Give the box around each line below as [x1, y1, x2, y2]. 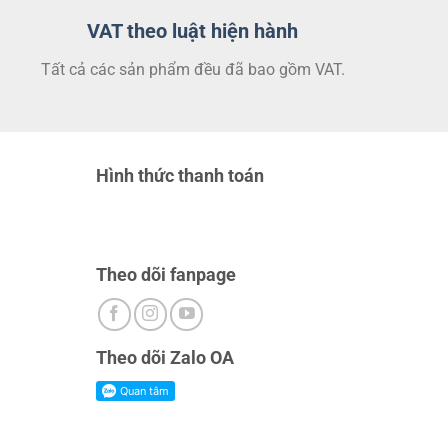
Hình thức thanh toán [96, 164, 265, 186]
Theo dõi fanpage [96, 263, 237, 285]
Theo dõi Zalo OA [96, 346, 235, 368]
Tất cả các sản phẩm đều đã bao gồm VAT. [40, 59, 345, 79]
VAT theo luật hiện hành [87, 18, 299, 43]
